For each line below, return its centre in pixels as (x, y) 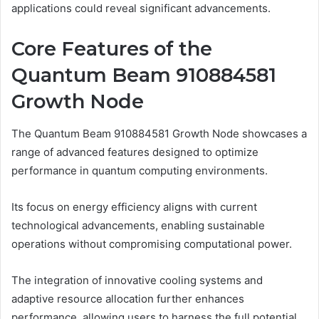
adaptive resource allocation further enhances (128, 298)
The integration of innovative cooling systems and (137, 280)
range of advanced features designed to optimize (135, 152)
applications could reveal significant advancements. (141, 9)
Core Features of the (112, 49)
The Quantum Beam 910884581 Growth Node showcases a (159, 133)
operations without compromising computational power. (152, 244)
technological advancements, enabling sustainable (138, 225)
